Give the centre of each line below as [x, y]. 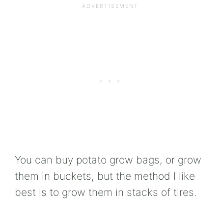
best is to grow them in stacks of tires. [106, 192]
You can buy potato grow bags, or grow [108, 160]
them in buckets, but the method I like [105, 176]
